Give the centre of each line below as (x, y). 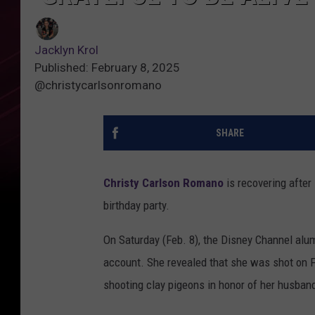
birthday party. (136, 206)
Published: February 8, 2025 (107, 68)
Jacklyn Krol (66, 50)
